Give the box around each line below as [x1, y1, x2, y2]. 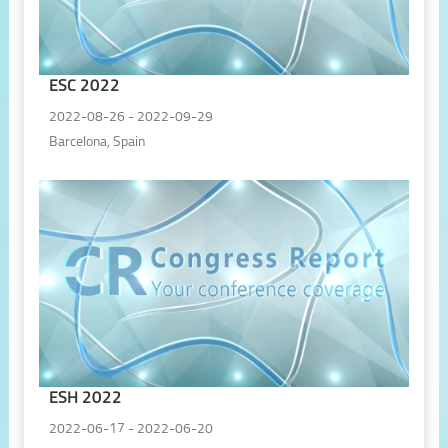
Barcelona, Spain [48, 135, 145, 149]
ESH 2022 [48, 390, 122, 408]
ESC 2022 [48, 78, 120, 96]
